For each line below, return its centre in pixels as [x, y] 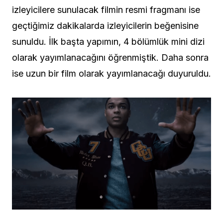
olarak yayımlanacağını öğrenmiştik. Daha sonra [110, 58]
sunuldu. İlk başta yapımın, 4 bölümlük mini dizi [108, 42]
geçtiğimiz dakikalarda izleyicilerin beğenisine [105, 26]
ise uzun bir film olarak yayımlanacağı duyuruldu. [111, 74]
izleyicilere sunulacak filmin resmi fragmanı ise [106, 10]
